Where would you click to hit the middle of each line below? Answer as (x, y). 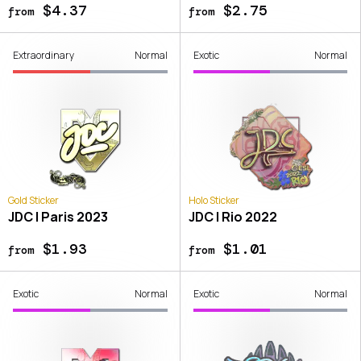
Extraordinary (44, 56)
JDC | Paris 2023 (58, 217)
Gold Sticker (33, 201)
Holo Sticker (214, 201)
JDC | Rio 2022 (232, 217)
